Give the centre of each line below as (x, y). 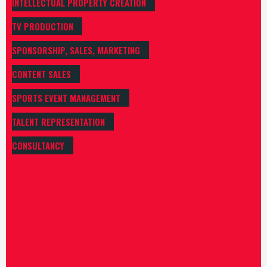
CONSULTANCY (38, 146)
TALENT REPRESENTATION (58, 122)
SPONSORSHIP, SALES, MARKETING (76, 50)
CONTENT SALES (41, 74)
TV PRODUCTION (43, 27)
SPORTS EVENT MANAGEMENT (66, 98)
